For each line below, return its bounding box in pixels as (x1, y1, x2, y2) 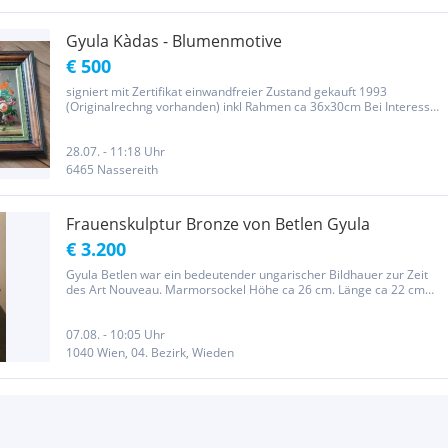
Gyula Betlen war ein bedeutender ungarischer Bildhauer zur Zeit (66, 266, 428, 283)
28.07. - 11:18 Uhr (66, 143, 165, 160)
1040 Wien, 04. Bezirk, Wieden (66, 344, 234, 361)
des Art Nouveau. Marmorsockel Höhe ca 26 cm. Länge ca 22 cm (66, 281, 425, 298)
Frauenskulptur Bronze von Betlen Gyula (66, 213, 370, 235)
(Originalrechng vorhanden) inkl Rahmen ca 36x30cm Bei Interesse (66, 98, 437, 115)
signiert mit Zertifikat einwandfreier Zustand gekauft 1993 (66, 83, 387, 100)
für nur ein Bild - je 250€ (66, 113, 199, 130)
